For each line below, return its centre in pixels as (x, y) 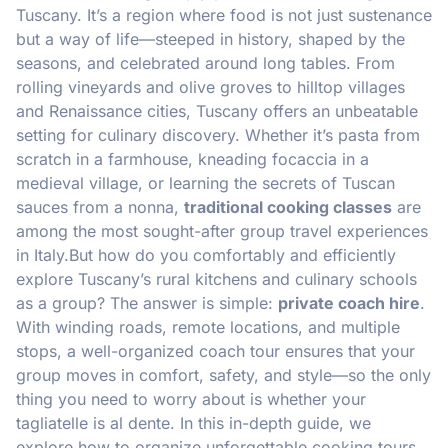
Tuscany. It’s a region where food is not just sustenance (224, 14)
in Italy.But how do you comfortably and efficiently (206, 254)
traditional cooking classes (288, 206)
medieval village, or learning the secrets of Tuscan (205, 182)
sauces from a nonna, (100, 206)
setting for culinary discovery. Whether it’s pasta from (218, 134)
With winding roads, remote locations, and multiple (208, 326)
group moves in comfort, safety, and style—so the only (223, 374)
